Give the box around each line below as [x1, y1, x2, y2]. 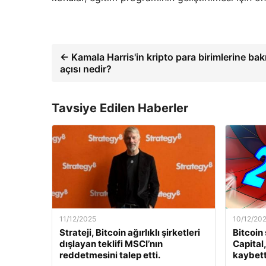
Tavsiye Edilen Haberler [52, 101, 188, 115]
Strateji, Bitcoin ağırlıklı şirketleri [59, 227, 200, 238]
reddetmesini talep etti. [59, 249, 160, 261]
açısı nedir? [60, 63, 112, 75]
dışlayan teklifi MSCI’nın [59, 238, 163, 249]
